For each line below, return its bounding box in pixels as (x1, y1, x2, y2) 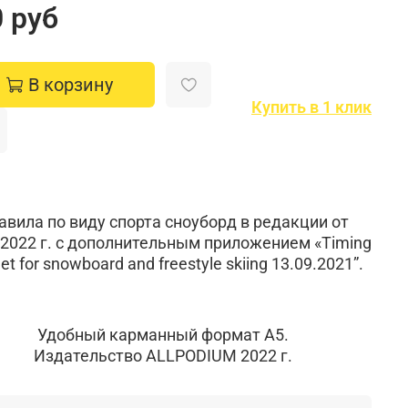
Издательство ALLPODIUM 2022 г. (33, 345, 292, 365)
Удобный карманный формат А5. (36, 324, 289, 344)
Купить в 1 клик (250, 97, 372, 117)
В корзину (27, 73, 113, 96)
